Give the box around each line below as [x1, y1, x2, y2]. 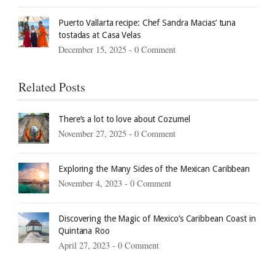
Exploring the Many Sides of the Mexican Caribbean [58, 163, 250, 174]
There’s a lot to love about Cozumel [58, 114, 190, 124]
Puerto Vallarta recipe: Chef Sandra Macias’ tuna [58, 17, 236, 28]
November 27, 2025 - [58, 127, 134, 139]
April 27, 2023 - [58, 239, 118, 251]
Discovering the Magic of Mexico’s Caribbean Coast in [58, 213, 256, 223]
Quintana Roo [58, 225, 110, 236]
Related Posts [18, 78, 85, 95]
